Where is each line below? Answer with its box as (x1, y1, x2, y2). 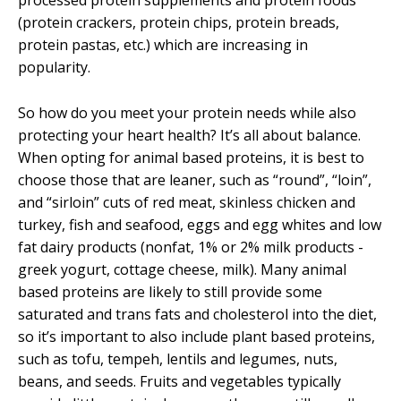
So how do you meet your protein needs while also (18, 102, 356, 123)
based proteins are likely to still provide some (18, 281, 322, 302)
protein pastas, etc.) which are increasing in (18, 35, 308, 55)
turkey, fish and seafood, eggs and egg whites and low (18, 214, 381, 235)
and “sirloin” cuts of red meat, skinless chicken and (18, 192, 355, 212)
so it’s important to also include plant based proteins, (18, 326, 375, 346)
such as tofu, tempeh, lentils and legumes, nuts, (18, 348, 337, 369)
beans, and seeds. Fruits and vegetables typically (18, 371, 341, 391)
